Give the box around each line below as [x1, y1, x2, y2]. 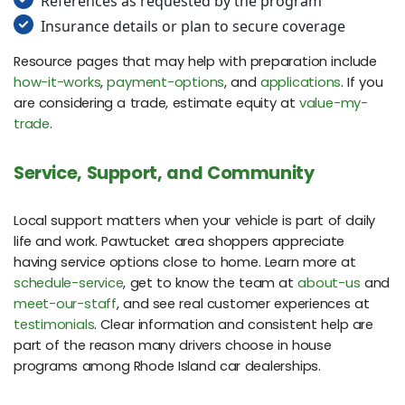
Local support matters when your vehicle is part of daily [14, 212, 376, 231]
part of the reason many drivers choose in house [14, 336, 332, 355]
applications [259, 73, 342, 92]
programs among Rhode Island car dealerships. [14, 357, 321, 376]
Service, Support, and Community [14, 161, 315, 186]
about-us [297, 274, 361, 293]
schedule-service [14, 274, 124, 293]
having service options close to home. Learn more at [14, 253, 356, 272]
